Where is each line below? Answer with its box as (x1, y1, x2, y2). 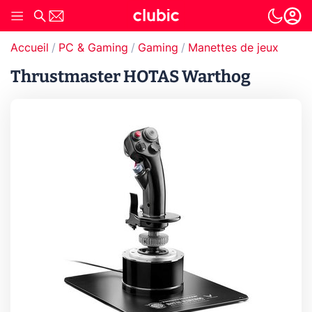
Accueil (10, 42, 49, 54)
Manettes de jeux (188, 42, 279, 54)
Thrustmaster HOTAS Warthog (10, 67, 251, 86)
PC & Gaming (58, 42, 128, 54)
